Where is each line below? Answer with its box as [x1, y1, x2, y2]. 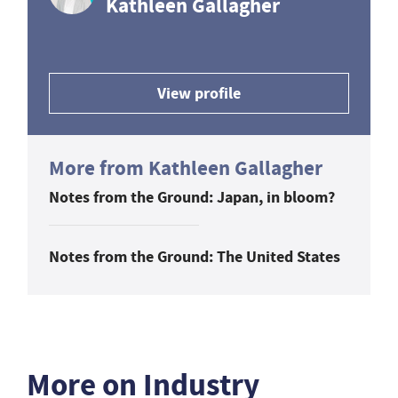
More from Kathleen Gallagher [49, 154, 322, 182]
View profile [157, 82, 241, 104]
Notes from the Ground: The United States [49, 245, 340, 267]
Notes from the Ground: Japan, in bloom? [49, 186, 335, 208]
